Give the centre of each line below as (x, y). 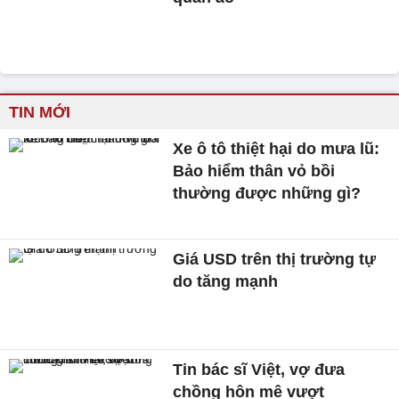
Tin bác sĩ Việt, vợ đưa (259, 369)
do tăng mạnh (226, 281)
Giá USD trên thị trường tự (275, 259)
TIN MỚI (40, 113)
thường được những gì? (267, 194)
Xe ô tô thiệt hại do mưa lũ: (277, 149)
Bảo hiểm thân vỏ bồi (254, 171)
